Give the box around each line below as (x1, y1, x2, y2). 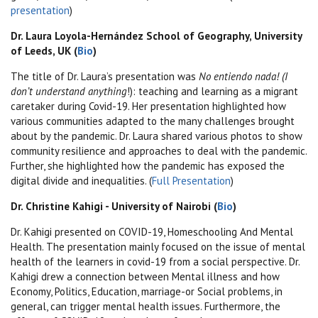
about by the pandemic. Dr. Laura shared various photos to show (11, 128, 302, 143)
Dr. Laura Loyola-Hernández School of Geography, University (11, 28, 302, 43)
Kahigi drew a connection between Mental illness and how (11, 269, 280, 283)
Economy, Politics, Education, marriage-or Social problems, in (11, 284, 283, 298)
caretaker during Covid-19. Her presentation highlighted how (11, 99, 286, 113)
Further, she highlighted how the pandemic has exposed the (11, 158, 285, 172)
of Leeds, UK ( (11, 43, 77, 57)
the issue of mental (215, 239, 305, 253)
